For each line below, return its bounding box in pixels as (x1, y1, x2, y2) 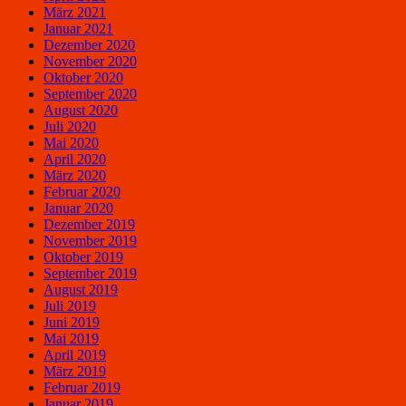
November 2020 (43, 53, 137, 69)
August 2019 (43, 281, 118, 297)
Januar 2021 (43, 20, 113, 36)
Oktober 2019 (43, 248, 123, 265)
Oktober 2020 (43, 69, 123, 85)
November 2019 (43, 232, 137, 248)
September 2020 (43, 85, 137, 101)
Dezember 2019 (43, 216, 135, 232)
